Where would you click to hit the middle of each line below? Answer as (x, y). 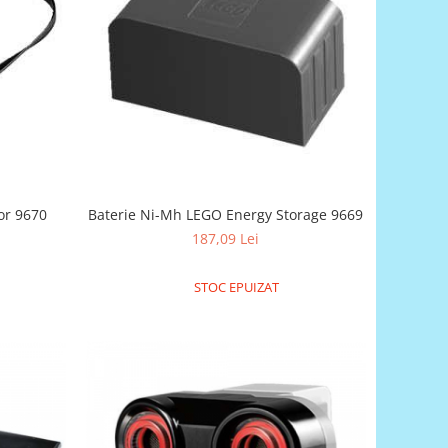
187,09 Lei (226, 238)
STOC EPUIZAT (234, 286)
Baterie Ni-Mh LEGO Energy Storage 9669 (226, 214)
